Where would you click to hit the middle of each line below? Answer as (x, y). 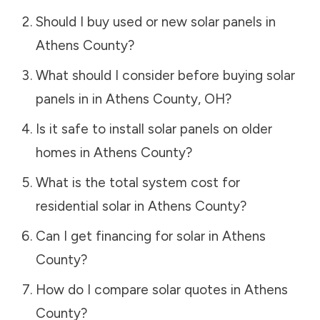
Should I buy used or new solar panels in (155, 21)
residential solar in (91, 206)
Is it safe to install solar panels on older (154, 129)
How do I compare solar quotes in (140, 289)
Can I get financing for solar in (129, 236)
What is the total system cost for (137, 182)
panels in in (70, 99)
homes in (64, 152)
